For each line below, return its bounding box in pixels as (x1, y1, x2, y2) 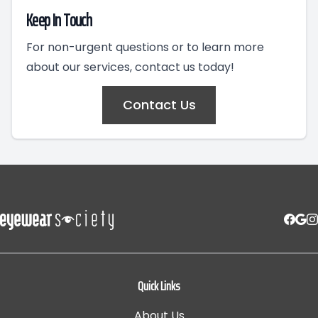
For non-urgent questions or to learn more (26, 38, 264, 55)
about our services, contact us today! (26, 58, 234, 75)
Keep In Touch (26, 6, 92, 34)
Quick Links (138, 276, 180, 297)
